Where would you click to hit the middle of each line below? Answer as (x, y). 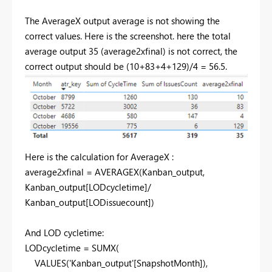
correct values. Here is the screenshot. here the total (128, 36)
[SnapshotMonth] (168, 263)
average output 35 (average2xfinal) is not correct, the (131, 51)
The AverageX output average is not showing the (122, 20)
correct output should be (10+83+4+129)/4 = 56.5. (126, 66)
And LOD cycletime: (66, 233)
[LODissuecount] (118, 202)
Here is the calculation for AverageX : (99, 157)
